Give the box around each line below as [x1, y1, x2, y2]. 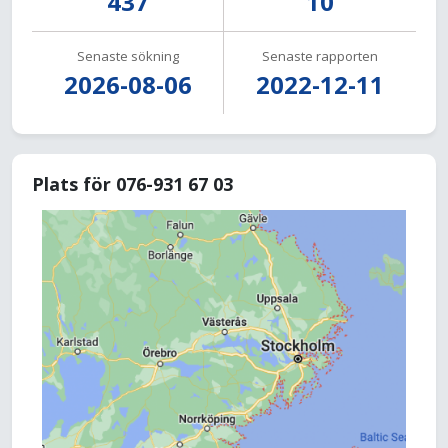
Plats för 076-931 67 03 [32, 172, 233, 196]
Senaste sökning [76, 47, 179, 65]
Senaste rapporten [262, 47, 378, 65]
